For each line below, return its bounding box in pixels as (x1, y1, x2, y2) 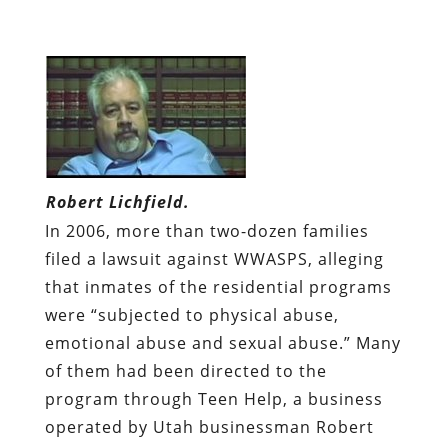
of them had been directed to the (44, 359, 327, 382)
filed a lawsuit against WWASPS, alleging (44, 247, 384, 270)
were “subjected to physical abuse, (44, 303, 339, 326)
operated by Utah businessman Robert (44, 415, 374, 438)
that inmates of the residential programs (44, 275, 392, 298)
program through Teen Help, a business (44, 387, 383, 410)
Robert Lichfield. (45, 190, 190, 213)
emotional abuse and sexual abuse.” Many (44, 331, 401, 354)
